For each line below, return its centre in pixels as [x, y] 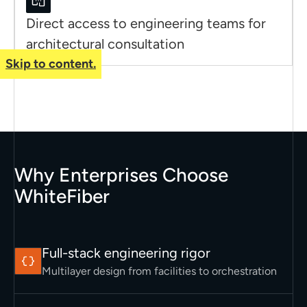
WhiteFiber [62, 196]
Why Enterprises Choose [121, 175]
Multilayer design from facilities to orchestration [159, 271]
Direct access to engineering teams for [146, 23]
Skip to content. [51, 64]
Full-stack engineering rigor [126, 253]
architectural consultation [105, 44]
